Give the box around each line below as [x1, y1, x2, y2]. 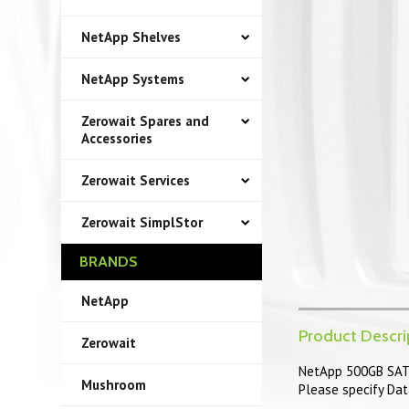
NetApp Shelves [81, 28, 182, 46]
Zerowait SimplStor [81, 214, 204, 231]
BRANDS [79, 253, 139, 270]
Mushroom [81, 376, 147, 393]
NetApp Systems [81, 70, 185, 88]
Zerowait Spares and [81, 112, 210, 130]
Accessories [81, 130, 153, 147]
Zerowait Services [81, 172, 191, 189]
